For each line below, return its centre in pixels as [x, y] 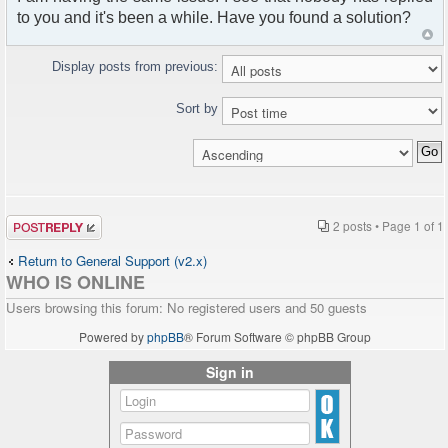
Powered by [113, 336]
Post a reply [41, 221]
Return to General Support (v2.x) [112, 260]
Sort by [199, 109]
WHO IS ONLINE [75, 281]
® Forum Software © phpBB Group [277, 336]
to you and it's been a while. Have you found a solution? [214, 17]
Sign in [230, 371]
